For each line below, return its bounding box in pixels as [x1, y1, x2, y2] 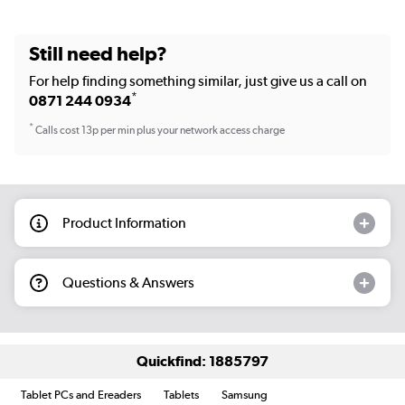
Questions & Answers [62, 273, 194, 291]
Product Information [62, 213, 186, 231]
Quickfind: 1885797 [137, 353, 268, 371]
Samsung [221, 388, 268, 402]
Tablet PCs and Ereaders [21, 388, 142, 402]
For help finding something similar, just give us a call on [29, 71, 367, 89]
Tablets [164, 388, 200, 402]
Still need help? [29, 41, 167, 65]
